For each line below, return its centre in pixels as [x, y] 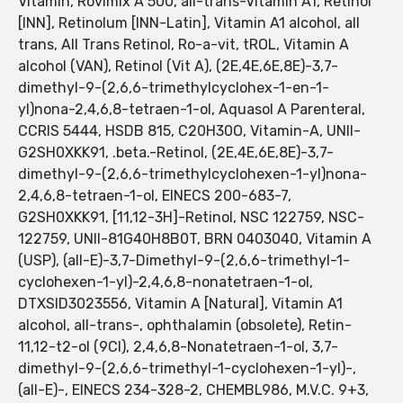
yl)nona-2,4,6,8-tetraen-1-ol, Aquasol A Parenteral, [192, 110]
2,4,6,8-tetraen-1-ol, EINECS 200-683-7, [155, 196]
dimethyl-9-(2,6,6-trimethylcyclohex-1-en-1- [174, 88]
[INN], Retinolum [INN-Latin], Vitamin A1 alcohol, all [189, 23]
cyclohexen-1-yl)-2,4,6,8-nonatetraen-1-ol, [166, 282]
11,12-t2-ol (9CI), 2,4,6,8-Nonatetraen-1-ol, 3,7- [178, 347]
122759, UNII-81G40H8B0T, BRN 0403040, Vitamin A [195, 239]
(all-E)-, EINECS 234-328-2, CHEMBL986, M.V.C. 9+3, [193, 390]
